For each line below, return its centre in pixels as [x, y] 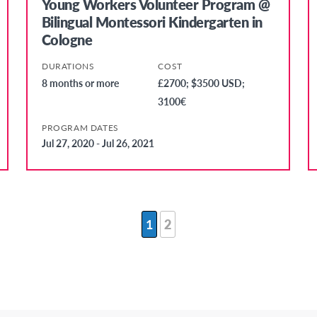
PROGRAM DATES [80, 128]
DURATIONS [68, 67]
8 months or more [80, 83]
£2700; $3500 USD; [202, 83]
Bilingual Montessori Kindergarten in [152, 22]
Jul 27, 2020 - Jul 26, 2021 [98, 143]
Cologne [67, 40]
